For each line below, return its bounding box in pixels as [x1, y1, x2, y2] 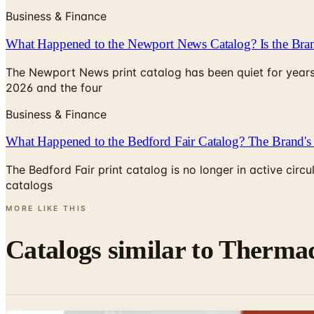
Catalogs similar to [6, 234, 219, 264]
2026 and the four [6, 80, 102, 95]
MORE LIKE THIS [6, 203, 88, 213]
